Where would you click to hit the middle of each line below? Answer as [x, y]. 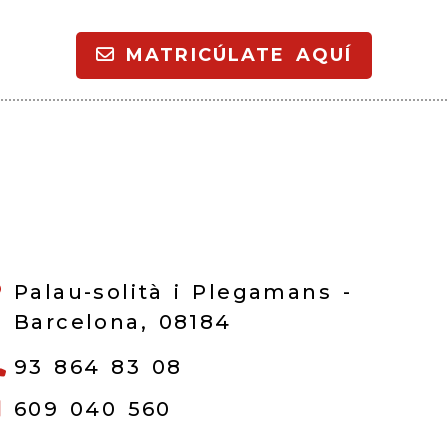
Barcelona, [86, 321]
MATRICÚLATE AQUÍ [234, 54]
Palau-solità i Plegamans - [182, 291]
